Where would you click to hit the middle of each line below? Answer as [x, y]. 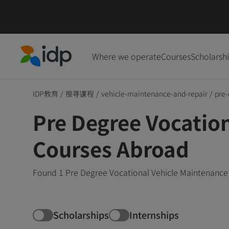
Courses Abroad [111, 148]
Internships [154, 215]
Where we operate [127, 56]
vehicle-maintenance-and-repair [154, 93]
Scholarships [81, 215]
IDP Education [46, 72]
